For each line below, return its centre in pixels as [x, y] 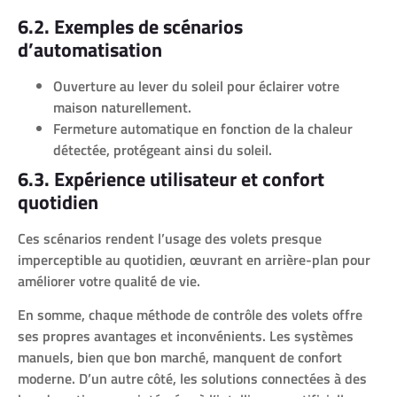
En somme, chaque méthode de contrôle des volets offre [190, 314]
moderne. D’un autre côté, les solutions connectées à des [192, 378]
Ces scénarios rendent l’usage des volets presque [170, 238]
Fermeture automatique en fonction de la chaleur [203, 128]
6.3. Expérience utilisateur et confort [171, 179]
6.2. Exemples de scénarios [130, 26]
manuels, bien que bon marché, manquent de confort [180, 357]
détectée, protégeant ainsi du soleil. [163, 149]
